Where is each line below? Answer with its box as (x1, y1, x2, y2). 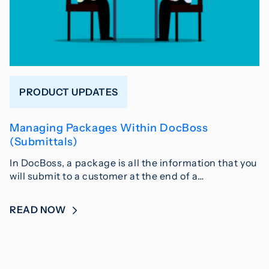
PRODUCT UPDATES (19, 85, 118, 98)
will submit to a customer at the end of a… (10, 170, 204, 183)
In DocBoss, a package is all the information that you (10, 157, 257, 169)
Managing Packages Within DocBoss (10, 121, 208, 135)
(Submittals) (10, 135, 78, 149)
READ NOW (10, 204, 68, 216)
